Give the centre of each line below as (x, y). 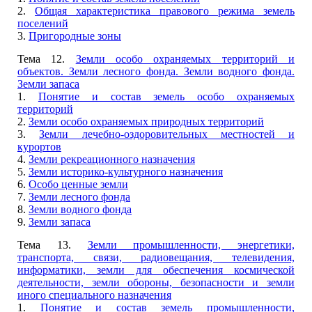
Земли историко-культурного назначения (126, 172)
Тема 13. (53, 245)
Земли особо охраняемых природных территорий (146, 122)
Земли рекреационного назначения (112, 159)
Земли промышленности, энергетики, (191, 245)
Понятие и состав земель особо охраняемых (166, 96)
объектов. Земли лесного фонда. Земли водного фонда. (156, 71)
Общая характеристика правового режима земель (165, 11)
